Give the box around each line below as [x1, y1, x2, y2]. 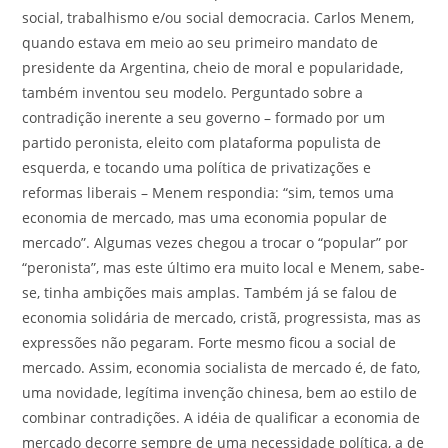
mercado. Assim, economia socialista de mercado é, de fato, [22, 358, 421, 377]
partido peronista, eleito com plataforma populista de [22, 133, 382, 152]
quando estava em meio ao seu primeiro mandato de [22, 33, 379, 52]
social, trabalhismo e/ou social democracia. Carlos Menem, [22, 8, 415, 27]
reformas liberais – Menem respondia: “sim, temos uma [22, 183, 395, 202]
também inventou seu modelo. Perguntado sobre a [22, 83, 364, 102]
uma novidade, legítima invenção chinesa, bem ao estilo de [22, 383, 418, 402]
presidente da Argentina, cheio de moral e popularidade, [22, 58, 404, 77]
